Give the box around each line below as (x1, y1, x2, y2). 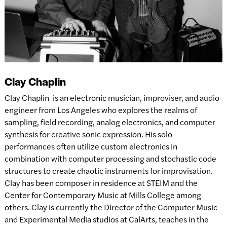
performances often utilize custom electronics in (4, 140, 177, 152)
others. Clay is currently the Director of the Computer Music (4, 201, 217, 213)
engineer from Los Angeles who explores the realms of (4, 103, 197, 116)
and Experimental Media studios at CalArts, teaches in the (4, 213, 209, 225)
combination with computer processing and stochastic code (4, 152, 216, 164)
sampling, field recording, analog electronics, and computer (4, 116, 215, 128)
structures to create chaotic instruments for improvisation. (4, 164, 213, 176)
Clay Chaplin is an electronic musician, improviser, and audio (4, 91, 219, 103)
